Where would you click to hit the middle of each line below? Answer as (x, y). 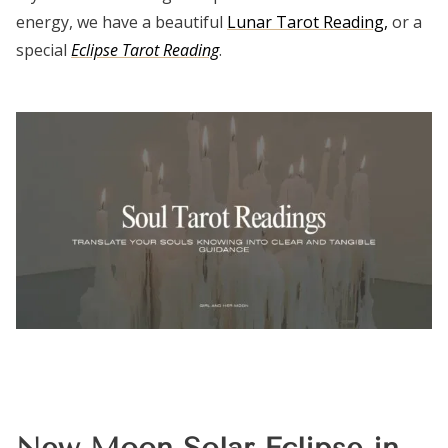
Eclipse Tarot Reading (145, 49)
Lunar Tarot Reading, (307, 21)
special (43, 49)
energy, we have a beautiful (121, 21)
